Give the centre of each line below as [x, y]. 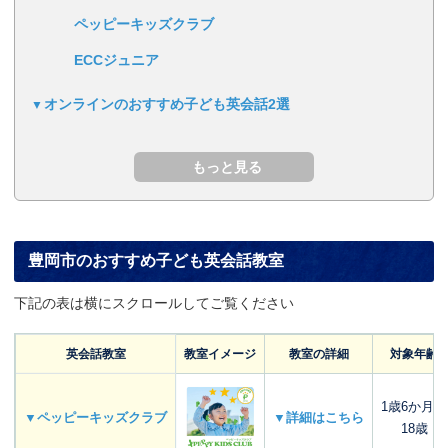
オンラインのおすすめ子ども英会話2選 [167, 104]
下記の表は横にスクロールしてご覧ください [154, 303]
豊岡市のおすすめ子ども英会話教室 [156, 261]
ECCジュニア [116, 60]
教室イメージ [220, 354]
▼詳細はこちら [318, 418]
